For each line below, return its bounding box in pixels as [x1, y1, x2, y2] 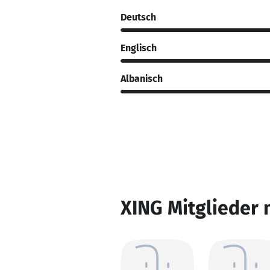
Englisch [121, 42, 157, 54]
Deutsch [121, 11, 156, 23]
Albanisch [121, 72, 163, 84]
